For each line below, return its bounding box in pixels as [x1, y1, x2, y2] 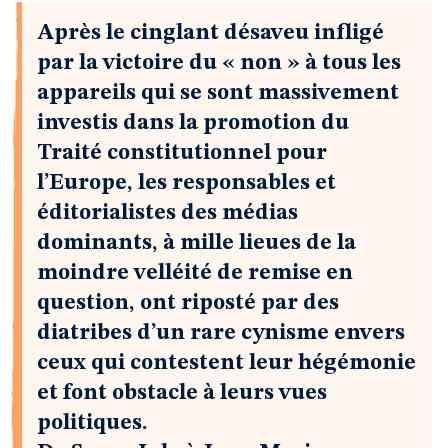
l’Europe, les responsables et [37, 172, 336, 194]
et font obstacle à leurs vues [37, 382, 327, 404]
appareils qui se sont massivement [37, 82, 399, 104]
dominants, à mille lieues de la [37, 232, 356, 254]
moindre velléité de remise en [37, 262, 353, 284]
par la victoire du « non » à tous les [37, 52, 401, 74]
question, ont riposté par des [37, 292, 339, 314]
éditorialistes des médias [37, 202, 298, 224]
